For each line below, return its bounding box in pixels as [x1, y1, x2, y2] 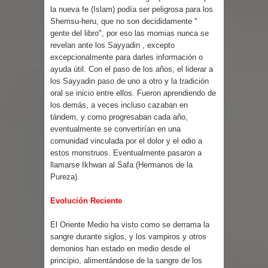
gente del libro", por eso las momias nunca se [50, 28, 209, 38]
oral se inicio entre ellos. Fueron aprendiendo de [50, 88, 216, 98]
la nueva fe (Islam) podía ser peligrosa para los [50, 4, 213, 14]
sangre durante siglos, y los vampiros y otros [50, 232, 206, 241]
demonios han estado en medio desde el [50, 243, 190, 253]
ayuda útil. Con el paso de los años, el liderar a [50, 64, 213, 74]
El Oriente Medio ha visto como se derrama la [50, 220, 209, 229]
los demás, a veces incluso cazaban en [50, 100, 188, 109]
